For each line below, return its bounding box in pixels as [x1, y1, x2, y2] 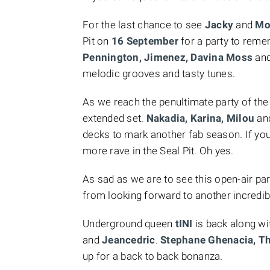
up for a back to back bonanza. [83, 250, 223, 262]
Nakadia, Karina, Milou [146, 112, 254, 124]
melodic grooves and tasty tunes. [83, 67, 235, 80]
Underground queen [83, 218, 175, 230]
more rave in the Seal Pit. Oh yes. [83, 145, 234, 157]
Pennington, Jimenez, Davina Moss [83, 51, 256, 63]
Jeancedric [102, 234, 155, 246]
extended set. [83, 112, 146, 124]
